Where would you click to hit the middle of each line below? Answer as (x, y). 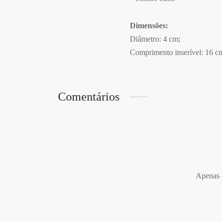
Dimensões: (149, 25)
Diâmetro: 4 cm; (155, 39)
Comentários (89, 96)
